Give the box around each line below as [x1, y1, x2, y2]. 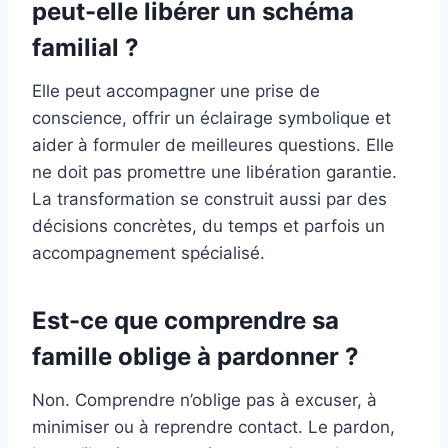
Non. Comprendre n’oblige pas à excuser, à [32, 390, 377, 411]
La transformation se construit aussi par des [32, 189, 387, 210]
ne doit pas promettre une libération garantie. [32, 162, 397, 183]
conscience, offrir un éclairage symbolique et [32, 108, 391, 129]
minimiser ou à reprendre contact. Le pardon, [32, 417, 395, 438]
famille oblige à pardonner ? [32, 342, 359, 372]
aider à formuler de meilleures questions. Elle [32, 135, 394, 156]
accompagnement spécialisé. [32, 243, 265, 264]
